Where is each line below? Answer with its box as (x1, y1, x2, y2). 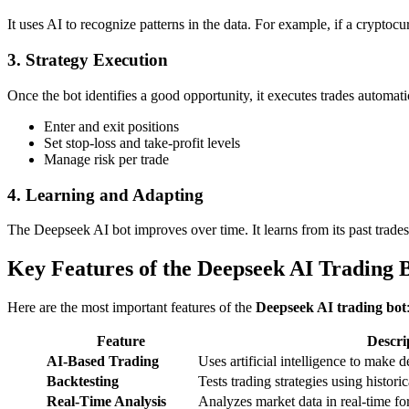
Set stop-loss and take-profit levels (44, 134, 240, 151)
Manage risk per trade (44, 151, 169, 167)
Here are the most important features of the (7, 299, 256, 316)
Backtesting (47, 373, 119, 390)
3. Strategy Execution (7, 50, 168, 70)
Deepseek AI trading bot (256, 299, 406, 316)
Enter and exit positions (44, 118, 179, 134)
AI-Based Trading (47, 353, 159, 370)
